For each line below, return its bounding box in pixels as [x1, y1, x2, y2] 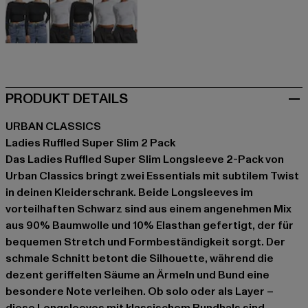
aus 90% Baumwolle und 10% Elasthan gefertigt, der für [5, 218, 294, 234]
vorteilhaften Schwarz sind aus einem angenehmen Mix [5, 201, 291, 217]
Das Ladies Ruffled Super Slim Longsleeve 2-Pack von [5, 152, 284, 168]
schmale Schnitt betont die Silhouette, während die [5, 251, 274, 267]
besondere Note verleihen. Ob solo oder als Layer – [5, 284, 274, 300]
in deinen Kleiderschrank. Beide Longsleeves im [5, 185, 253, 201]
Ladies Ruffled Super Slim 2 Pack [5, 135, 175, 151]
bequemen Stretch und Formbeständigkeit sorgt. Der [5, 234, 285, 250]
